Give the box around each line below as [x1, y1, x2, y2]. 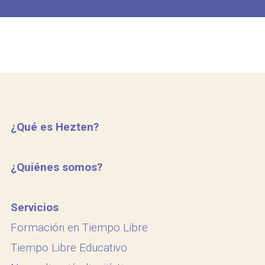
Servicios [10, 201, 59, 214]
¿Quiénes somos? [10, 160, 102, 174]
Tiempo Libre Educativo [10, 241, 127, 254]
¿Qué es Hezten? [10, 120, 99, 134]
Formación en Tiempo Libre [10, 221, 148, 234]
